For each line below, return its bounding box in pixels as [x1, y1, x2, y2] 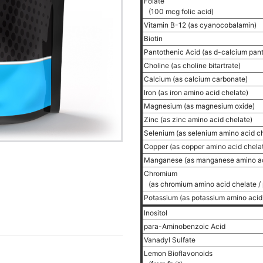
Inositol [144, 208, 169, 217]
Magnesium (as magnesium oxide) [144, 102, 257, 110]
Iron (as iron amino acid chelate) [144, 88, 250, 97]
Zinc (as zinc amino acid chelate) [144, 115, 254, 124]
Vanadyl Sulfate [144, 235, 197, 244]
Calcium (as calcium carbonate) [144, 75, 249, 83]
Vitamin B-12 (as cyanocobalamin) [144, 21, 258, 29]
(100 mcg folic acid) [149, 7, 215, 16]
